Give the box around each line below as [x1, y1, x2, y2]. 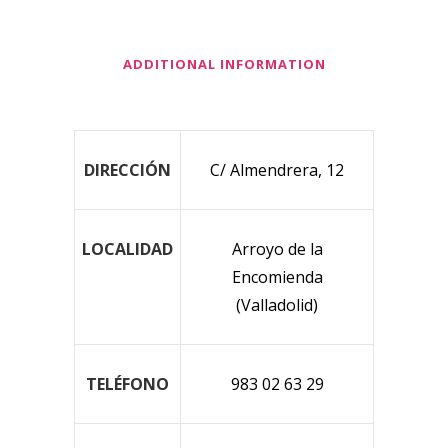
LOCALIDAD [82, 237, 173, 260]
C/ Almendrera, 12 [210, 158, 344, 181]
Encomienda [231, 265, 323, 288]
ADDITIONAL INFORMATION [122, 54, 326, 73]
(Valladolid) [236, 293, 318, 316]
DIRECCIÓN [84, 158, 171, 181]
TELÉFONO [86, 372, 169, 395]
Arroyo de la [231, 237, 323, 260]
